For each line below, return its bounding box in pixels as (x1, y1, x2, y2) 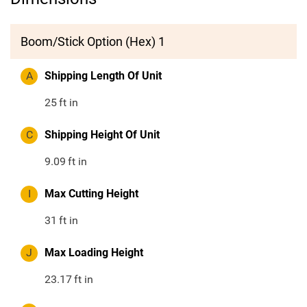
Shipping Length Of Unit (45, 69, 162, 83)
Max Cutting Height (45, 187, 138, 201)
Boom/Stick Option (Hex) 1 (21, 34, 165, 49)
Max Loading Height (45, 246, 143, 260)
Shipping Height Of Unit (45, 128, 160, 142)
